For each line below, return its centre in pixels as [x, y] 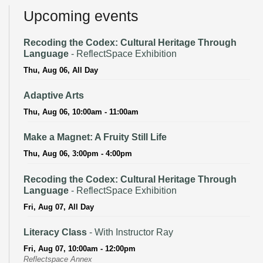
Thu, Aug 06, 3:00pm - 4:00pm [78, 154]
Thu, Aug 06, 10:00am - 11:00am [81, 112]
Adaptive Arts [54, 95]
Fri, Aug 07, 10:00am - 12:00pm [80, 248]
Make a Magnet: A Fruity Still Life [95, 137]
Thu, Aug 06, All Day [61, 70]
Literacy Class [55, 232]
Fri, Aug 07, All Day [59, 207]
